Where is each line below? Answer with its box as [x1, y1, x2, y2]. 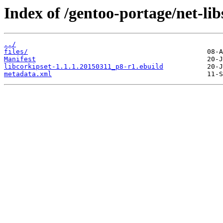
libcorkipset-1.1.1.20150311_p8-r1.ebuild [4, 63, 163, 71]
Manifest [4, 55, 36, 63]
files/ [4, 48, 28, 56]
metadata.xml [4, 70, 52, 78]
